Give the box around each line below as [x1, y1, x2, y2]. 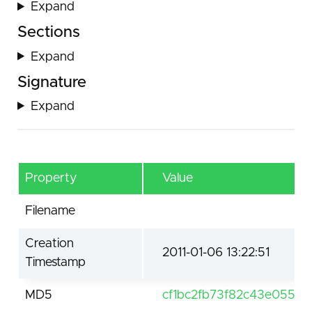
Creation [25, 237, 74, 250]
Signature [17, 74, 86, 91]
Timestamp [25, 256, 86, 269]
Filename [25, 204, 75, 217]
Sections [17, 24, 80, 41]
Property [25, 171, 77, 185]
